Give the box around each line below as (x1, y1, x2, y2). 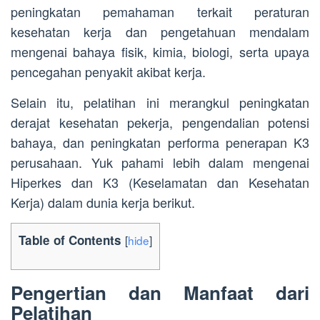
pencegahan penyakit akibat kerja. (11, 62, 206, 81)
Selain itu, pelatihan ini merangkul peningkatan (11, 93, 309, 112)
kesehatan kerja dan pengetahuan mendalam (11, 22, 309, 41)
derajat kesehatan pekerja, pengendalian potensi (11, 113, 309, 132)
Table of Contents (19, 231, 121, 249)
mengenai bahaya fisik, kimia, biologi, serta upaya (11, 42, 309, 61)
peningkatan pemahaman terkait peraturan (11, 2, 309, 21)
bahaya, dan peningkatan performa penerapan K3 (11, 133, 309, 152)
